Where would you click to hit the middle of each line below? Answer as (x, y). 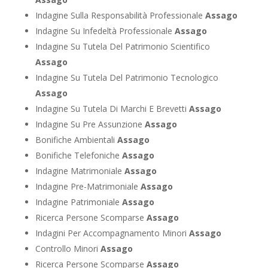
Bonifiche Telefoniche (78, 156)
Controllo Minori (68, 249)
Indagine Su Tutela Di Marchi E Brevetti (112, 109)
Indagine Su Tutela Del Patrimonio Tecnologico (127, 78)
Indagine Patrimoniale (78, 202)
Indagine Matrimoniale (80, 171)
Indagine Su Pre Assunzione (90, 124)
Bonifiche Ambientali (76, 140)
